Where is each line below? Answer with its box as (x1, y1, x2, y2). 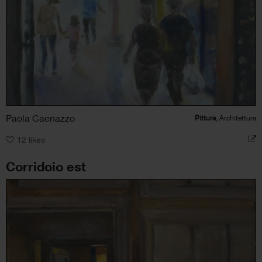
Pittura (195, 113, 216, 122)
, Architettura (216, 113, 256, 122)
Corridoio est (6, 158, 86, 174)
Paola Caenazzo (6, 112, 75, 123)
